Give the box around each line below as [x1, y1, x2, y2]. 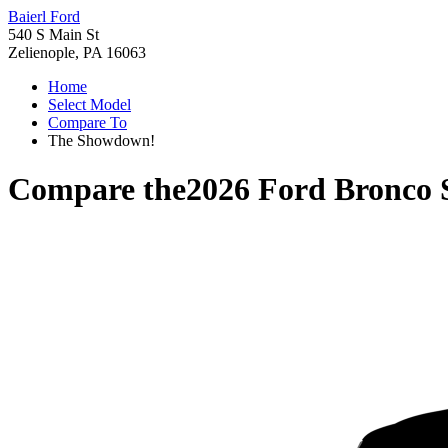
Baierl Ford [8, 8, 80, 25]
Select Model [48, 96, 131, 113]
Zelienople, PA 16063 [8, 44, 146, 61]
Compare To [48, 114, 127, 131]
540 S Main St [8, 26, 99, 43]
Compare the [8, 171, 186, 208]
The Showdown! [48, 132, 155, 149]
